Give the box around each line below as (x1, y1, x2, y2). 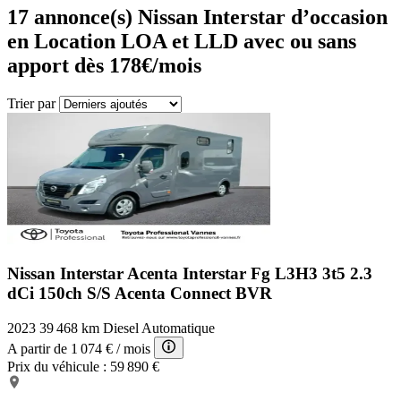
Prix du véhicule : (7, 359, 107, 375)
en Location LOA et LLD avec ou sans (7, 29, 356, 53)
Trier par (7, 95, 55, 111)
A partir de (7, 341, 67, 357)
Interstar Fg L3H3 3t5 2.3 (183, 264, 372, 284)
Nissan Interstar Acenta (7, 264, 183, 284)
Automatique (141, 320, 215, 337)
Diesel (103, 320, 139, 337)
